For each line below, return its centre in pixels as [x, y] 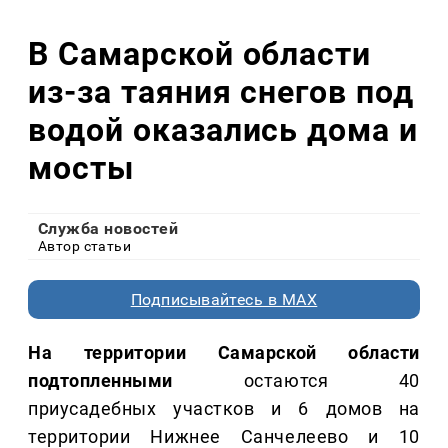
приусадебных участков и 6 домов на [224, 409]
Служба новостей [108, 229]
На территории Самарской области [224, 353]
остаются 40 [296, 381]
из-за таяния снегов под [221, 91]
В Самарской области [200, 53]
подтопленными [101, 381]
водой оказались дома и [223, 129]
